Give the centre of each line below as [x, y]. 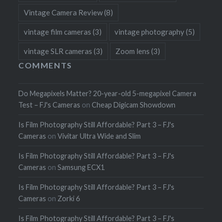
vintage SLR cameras [58, 51]
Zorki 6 [69, 199]
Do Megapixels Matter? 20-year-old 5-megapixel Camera [108, 94]
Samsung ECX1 [81, 167]
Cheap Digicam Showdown [134, 105]
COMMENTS [45, 65]
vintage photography [150, 31]
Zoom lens [133, 51]
